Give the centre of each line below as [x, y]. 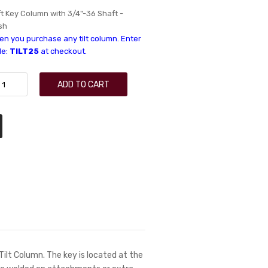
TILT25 [25, 51]
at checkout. [63, 51]
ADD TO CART [84, 84]
